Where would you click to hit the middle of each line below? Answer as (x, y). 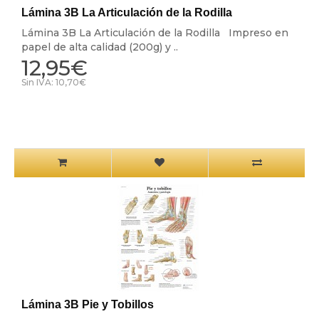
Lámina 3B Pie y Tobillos (87, 305)
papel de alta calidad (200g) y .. (99, 47)
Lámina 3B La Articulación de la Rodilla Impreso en (155, 33)
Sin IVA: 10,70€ (53, 83)
